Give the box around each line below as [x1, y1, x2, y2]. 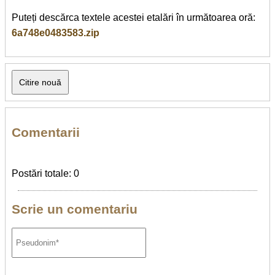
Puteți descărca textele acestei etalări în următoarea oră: [12, 12, 255, 23]
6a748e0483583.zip [12, 27, 99, 38]
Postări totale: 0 [12, 168, 79, 179]
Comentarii [12, 125, 80, 139]
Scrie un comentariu [12, 202, 137, 217]
